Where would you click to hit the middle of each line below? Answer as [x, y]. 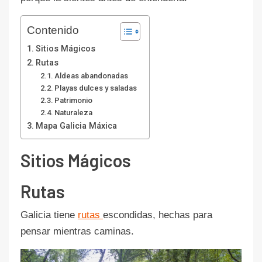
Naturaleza [74, 112]
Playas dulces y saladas [96, 88]
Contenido [53, 30]
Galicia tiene [49, 215]
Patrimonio [74, 100]
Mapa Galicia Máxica [76, 126]
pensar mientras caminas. [77, 231]
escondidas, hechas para [158, 215]
